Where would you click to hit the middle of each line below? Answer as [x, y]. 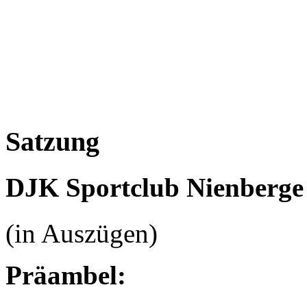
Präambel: [66, 275]
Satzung [52, 142]
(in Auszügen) [82, 233]
